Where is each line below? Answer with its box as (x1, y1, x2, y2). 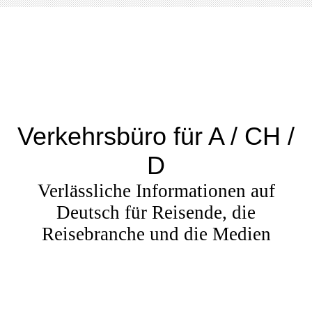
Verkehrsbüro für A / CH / (17, 123, 295, 150)
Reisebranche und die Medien (41, 224, 271, 244)
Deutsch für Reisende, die (56, 202, 256, 223)
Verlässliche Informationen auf (37, 180, 275, 201)
